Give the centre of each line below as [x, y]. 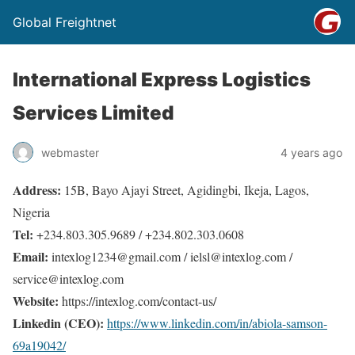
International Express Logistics [162, 80]
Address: [37, 190]
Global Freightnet [65, 22]
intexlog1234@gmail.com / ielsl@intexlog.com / [170, 256]
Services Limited [93, 113]
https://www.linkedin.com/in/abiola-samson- [217, 323]
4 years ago [311, 152]
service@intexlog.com [68, 279]
